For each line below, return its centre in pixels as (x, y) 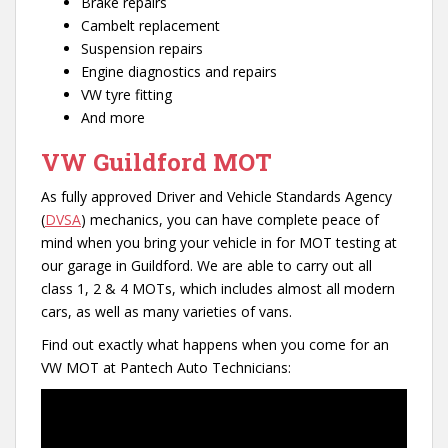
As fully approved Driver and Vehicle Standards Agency (216, 196)
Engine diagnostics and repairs (179, 71)
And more (113, 117)
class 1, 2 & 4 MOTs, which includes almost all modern (218, 288)
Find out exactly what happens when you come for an (215, 344)
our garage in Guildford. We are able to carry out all (206, 265)
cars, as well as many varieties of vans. (166, 311)
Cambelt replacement (150, 25)
